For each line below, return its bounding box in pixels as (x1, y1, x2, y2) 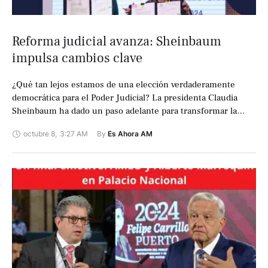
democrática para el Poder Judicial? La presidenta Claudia (12, 92, 237, 104)
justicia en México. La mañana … (12, 118, 141, 130)
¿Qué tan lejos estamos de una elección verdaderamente (12, 79, 235, 91)
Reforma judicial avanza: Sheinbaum (12, 33, 221, 50)
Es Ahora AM (108, 129, 153, 139)
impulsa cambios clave (12, 50, 142, 67)
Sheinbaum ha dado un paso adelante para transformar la (12, 105, 237, 117)
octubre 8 (23, 129, 55, 139)
